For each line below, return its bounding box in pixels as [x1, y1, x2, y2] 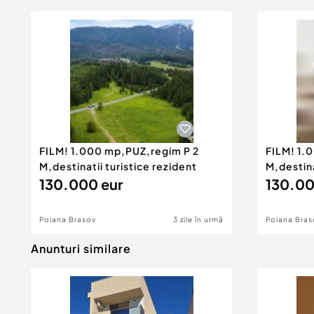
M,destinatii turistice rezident [39, 160, 197, 172]
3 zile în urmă [173, 215, 224, 224]
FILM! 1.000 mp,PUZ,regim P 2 [39, 144, 199, 157]
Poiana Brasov [39, 215, 96, 224]
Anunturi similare [31, 241, 131, 256]
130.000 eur [39, 175, 123, 193]
